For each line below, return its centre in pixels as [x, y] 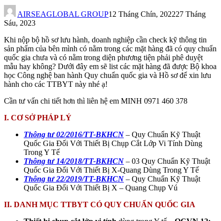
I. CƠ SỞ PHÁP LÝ [38, 117]
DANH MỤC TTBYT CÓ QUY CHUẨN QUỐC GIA [105, 204]
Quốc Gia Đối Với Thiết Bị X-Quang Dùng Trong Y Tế [111, 170]
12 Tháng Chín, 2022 [142, 14]
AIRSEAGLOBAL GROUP [63, 14]
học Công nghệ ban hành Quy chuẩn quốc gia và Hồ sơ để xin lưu [108, 75]
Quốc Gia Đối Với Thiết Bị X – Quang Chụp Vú [101, 187]
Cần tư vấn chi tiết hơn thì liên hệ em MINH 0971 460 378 [96, 101]
